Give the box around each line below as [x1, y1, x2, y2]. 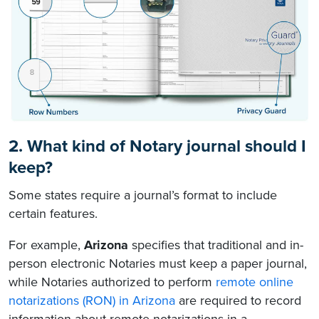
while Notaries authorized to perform [9, 274, 216, 291]
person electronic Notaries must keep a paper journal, [9, 256, 307, 272]
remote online [216, 274, 293, 291]
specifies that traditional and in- [128, 237, 303, 253]
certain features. [9, 206, 98, 222]
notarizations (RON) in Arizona [9, 293, 175, 309]
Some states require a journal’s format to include [9, 187, 277, 204]
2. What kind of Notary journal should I [9, 136, 306, 157]
